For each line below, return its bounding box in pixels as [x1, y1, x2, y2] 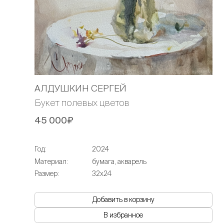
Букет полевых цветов [34, 97, 129, 108]
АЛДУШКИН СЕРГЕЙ [34, 82, 126, 93]
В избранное [103, 210, 143, 219]
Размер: [34, 169, 59, 177]
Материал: [34, 157, 68, 165]
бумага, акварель [91, 157, 146, 165]
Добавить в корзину [92, 195, 154, 203]
